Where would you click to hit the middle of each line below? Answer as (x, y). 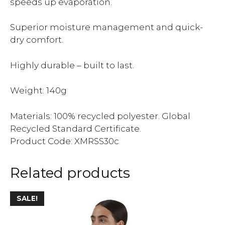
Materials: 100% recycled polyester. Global (100, 116)
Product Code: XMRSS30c (65, 141)
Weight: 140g (38, 90)
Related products (70, 173)
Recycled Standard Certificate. (76, 128)
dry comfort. (37, 40)
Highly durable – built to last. (72, 65)
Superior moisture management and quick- (106, 27)
